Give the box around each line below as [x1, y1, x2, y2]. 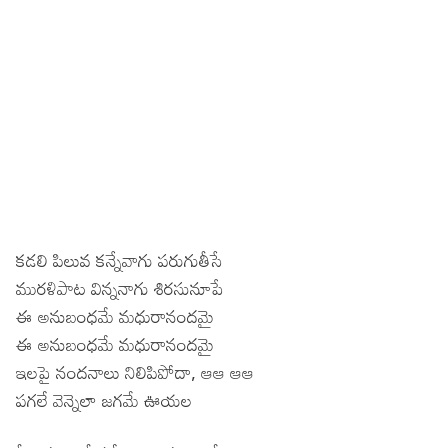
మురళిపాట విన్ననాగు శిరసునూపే [16, 269, 224, 306]
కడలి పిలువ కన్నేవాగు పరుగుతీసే [16, 241, 223, 278]
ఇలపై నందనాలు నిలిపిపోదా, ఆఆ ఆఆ [16, 353, 254, 390]
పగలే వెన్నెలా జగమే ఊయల [16, 381, 192, 418]
